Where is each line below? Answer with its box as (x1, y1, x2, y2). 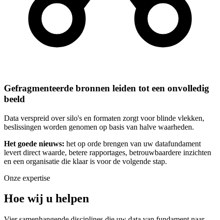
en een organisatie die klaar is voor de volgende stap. (4, 157, 167, 165)
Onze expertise (4, 173, 50, 182)
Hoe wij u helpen (4, 192, 89, 205)
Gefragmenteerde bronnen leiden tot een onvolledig (4, 82, 209, 93)
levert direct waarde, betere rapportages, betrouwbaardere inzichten (4, 148, 211, 157)
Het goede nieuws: (4, 139, 64, 148)
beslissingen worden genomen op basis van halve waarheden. (4, 122, 194, 131)
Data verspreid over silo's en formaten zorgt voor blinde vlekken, (4, 113, 204, 122)
